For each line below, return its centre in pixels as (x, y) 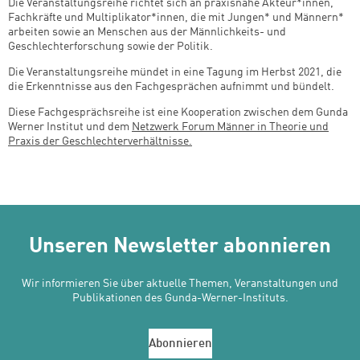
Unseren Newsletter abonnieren (180, 246)
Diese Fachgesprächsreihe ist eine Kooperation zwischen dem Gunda (178, 112)
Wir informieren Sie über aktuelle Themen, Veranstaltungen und (180, 284)
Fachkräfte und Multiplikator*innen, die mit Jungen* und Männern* (176, 17)
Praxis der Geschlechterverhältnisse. (100, 141)
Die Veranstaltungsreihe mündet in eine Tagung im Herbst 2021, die (175, 72)
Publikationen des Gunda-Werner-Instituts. (180, 299)
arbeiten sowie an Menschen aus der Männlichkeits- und (147, 32)
